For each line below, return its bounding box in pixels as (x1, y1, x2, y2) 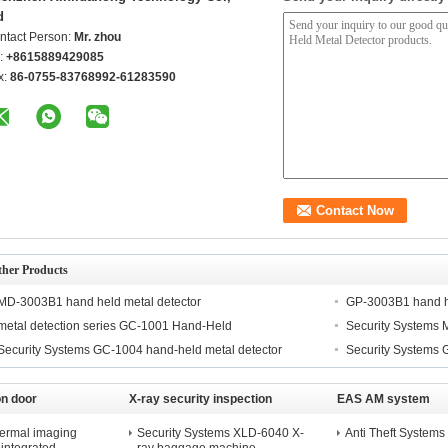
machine (129, 422, 178, 436)
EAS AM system (337, 392, 430, 406)
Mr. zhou (74, 30, 121, 44)
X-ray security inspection (129, 392, 272, 406)
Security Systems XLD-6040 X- (137, 426, 304, 440)
